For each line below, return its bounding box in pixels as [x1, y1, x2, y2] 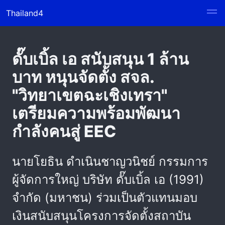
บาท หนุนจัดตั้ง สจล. [12, 67, 154, 87]
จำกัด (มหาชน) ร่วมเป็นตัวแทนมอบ [12, 190, 197, 205]
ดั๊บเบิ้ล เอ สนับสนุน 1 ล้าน [12, 49, 189, 69]
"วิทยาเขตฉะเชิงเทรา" [12, 85, 167, 105]
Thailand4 [6, 8, 43, 18]
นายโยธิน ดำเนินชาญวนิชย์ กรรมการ [12, 154, 208, 169]
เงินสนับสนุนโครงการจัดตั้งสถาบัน [12, 208, 191, 223]
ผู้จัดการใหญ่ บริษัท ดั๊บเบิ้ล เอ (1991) [12, 172, 204, 187]
